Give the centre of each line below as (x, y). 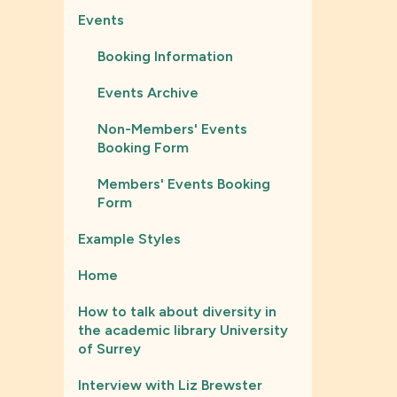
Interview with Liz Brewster (170, 385)
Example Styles (129, 239)
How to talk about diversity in (177, 311)
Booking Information (165, 56)
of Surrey (109, 349)
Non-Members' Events (172, 129)
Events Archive (148, 93)
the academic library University (183, 330)
